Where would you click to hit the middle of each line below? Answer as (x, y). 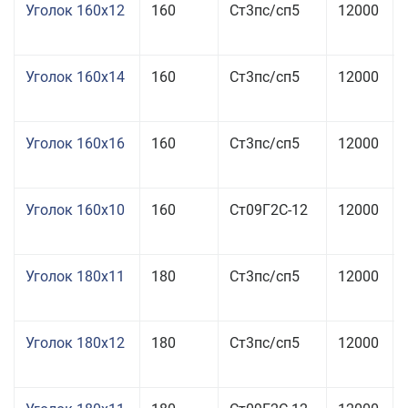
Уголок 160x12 (75, 10)
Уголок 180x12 (75, 343)
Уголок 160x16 (75, 143)
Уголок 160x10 (75, 210)
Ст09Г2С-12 (269, 210)
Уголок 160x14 (75, 77)
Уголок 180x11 (75, 276)
